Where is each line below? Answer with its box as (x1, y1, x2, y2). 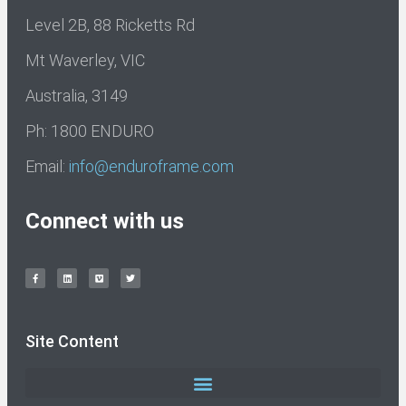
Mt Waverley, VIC (25, 51, 145, 70)
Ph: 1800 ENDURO (25, 121, 154, 140)
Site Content (25, 332, 119, 351)
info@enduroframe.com (69, 157, 234, 176)
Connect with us (25, 208, 184, 234)
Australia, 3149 (25, 86, 128, 105)
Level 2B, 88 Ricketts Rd (25, 15, 195, 34)
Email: (25, 157, 69, 176)
